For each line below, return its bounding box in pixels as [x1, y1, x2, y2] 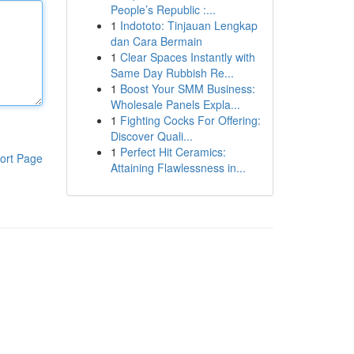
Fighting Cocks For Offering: [119, 112, 261, 128]
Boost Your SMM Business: [119, 81, 255, 96]
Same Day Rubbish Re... [110, 65, 234, 81]
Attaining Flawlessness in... [110, 160, 246, 175]
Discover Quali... [110, 128, 193, 144]
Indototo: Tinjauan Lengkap [119, 17, 258, 33]
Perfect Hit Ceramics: [119, 144, 226, 160]
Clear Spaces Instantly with [119, 49, 255, 65]
